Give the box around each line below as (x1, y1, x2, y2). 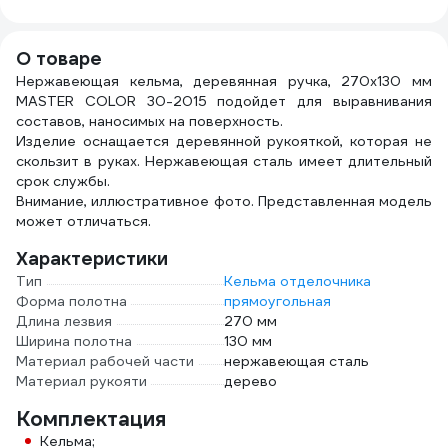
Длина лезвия (16, 312, 112, 330)
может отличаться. (16, 212, 151, 230)
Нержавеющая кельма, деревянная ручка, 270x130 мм (16, 72, 432, 90)
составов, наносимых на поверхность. (16, 112, 283, 130)
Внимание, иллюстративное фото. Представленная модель (16, 192, 432, 210)
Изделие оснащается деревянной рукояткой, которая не (16, 132, 432, 150)
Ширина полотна (16, 332, 132, 350)
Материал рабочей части (16, 352, 194, 370)
